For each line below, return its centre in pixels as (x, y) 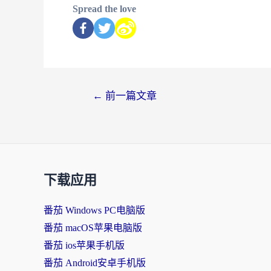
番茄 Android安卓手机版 (95, 263)
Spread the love (104, 9)
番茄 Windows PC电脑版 (94, 211)
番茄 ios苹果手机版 (84, 246)
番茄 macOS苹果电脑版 (93, 228)
